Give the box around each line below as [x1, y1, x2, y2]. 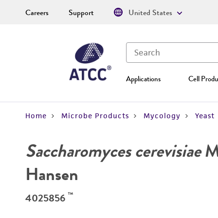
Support [69, 7, 94, 18]
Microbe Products [61, 111, 129, 120]
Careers [25, 7, 49, 18]
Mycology [144, 111, 181, 120]
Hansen [25, 162, 78, 187]
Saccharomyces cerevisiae [25, 138, 201, 163]
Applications [126, 73, 161, 84]
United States [128, 7, 172, 18]
